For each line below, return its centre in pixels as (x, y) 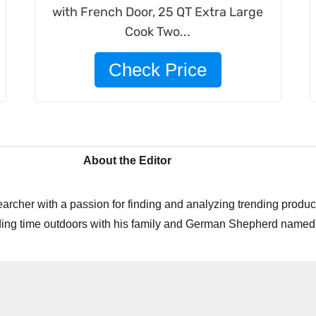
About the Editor (127, 160)
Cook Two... (158, 32)
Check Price (158, 70)
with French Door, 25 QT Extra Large (158, 12)
